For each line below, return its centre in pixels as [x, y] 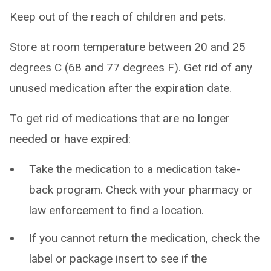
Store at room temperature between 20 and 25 [128, 47]
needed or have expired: [70, 139]
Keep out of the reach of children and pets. [118, 17]
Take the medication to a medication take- [135, 169]
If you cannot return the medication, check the [144, 238]
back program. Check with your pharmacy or [141, 190]
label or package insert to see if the [118, 259]
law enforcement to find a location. [116, 210]
